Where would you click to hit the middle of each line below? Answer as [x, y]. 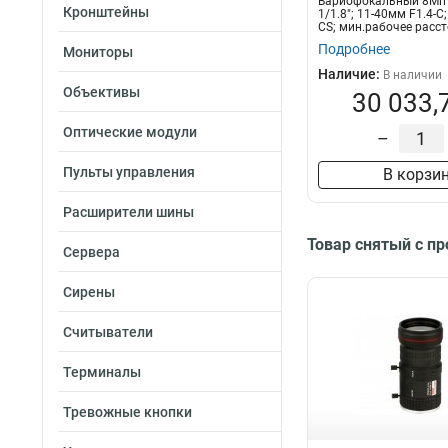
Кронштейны [106, 12]
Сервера [91, 252]
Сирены [89, 292]
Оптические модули [130, 132]
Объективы [101, 92]
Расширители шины [128, 212]
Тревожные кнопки [127, 412]
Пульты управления [129, 172]
